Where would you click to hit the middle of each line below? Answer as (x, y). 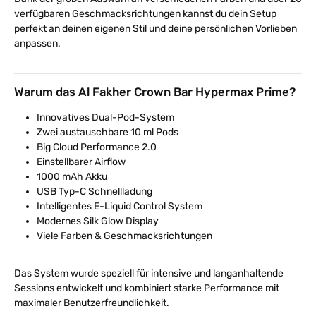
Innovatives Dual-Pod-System (105, 117)
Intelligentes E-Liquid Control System (120, 206)
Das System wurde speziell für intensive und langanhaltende (149, 273)
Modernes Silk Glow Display (98, 221)
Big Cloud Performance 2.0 (97, 147)
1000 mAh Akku (72, 176)
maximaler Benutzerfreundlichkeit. (92, 303)
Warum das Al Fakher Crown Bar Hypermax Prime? (155, 91)
